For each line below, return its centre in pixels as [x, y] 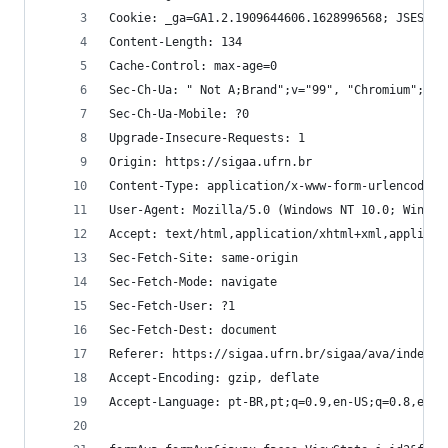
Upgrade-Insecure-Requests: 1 [207, 138]
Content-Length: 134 [175, 42]
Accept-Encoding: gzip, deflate [214, 378]
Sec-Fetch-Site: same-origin [203, 258]
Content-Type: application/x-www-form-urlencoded [273, 186]
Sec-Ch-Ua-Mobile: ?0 [179, 114]
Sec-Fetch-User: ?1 [172, 306]
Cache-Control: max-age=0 [193, 66]
